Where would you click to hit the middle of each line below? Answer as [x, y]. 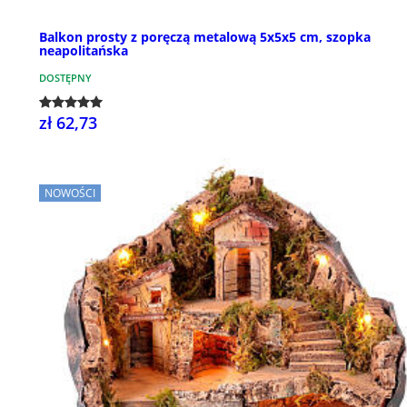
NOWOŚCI [70, 194]
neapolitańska [84, 51]
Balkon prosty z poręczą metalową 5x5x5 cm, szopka [205, 37]
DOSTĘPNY [65, 78]
